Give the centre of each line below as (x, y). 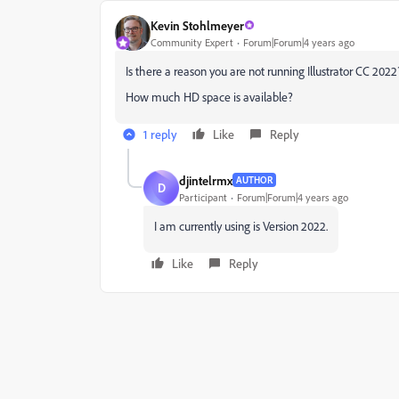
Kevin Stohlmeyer (197, 25)
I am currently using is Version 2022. (241, 226)
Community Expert (192, 42)
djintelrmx (206, 180)
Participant (203, 197)
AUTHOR (254, 180)
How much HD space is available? (209, 97)
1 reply (160, 134)
